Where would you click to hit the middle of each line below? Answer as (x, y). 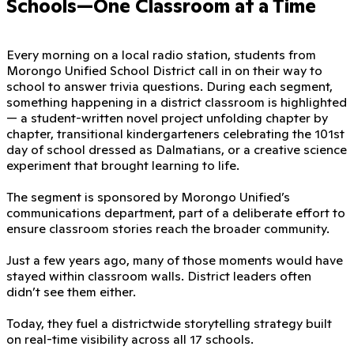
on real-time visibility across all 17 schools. (130, 339)
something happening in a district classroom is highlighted (177, 102)
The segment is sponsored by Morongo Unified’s (148, 196)
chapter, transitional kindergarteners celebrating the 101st (175, 133)
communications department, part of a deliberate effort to (176, 212)
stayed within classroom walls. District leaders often (159, 275)
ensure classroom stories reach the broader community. (168, 228)
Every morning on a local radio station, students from (161, 54)
